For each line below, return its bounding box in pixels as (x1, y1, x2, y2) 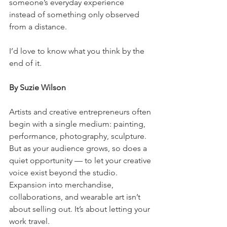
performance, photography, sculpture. (9, 131, 148, 141)
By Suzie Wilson (9, 83, 66, 93)
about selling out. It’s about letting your (9, 204, 152, 214)
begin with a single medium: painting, (9, 119, 147, 129)
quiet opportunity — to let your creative (9, 156, 153, 166)
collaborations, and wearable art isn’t (9, 192, 142, 202)
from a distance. (9, 22, 67, 32)
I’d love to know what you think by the (9, 46, 146, 56)
